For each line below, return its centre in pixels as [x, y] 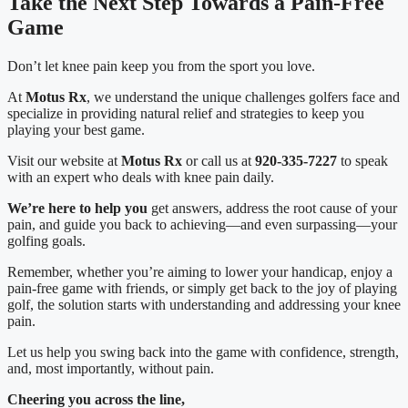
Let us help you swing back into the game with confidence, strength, [203, 352]
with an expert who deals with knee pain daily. [141, 177]
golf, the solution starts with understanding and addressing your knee [204, 304]
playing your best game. [76, 129]
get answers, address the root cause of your [272, 208]
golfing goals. [46, 240]
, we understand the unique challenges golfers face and [243, 97]
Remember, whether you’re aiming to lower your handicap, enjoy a [200, 271]
